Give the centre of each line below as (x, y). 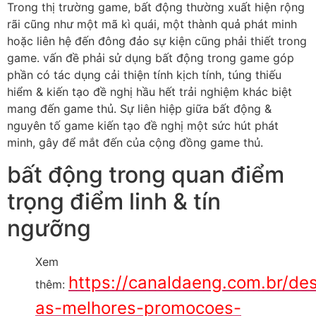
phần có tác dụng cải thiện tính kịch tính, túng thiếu (144, 75)
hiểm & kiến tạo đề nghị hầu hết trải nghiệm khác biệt (150, 92)
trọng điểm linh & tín (114, 201)
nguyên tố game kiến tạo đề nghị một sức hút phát (143, 126)
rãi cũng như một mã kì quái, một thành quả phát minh (152, 24)
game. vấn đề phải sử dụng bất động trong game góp (151, 58)
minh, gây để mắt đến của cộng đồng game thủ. (135, 143)
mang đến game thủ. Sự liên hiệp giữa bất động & (139, 109)
